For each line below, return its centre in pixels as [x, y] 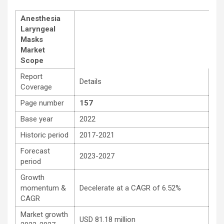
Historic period [44, 135]
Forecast [35, 151]
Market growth [44, 215]
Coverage [36, 87]
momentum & [43, 188]
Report [31, 77]
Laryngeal [38, 29]
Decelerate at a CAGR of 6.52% [130, 188]
